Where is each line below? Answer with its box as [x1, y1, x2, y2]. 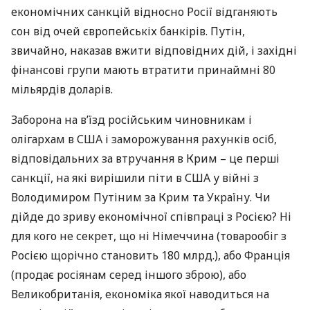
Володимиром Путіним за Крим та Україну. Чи [11, 190, 271, 205]
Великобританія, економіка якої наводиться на [11, 286, 269, 302]
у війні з [210, 170, 259, 185]
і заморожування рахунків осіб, [102, 131, 277, 147]
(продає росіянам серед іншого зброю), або [11, 267, 246, 282]
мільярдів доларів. [11, 82, 113, 97]
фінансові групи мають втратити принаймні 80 [11, 62, 275, 77]
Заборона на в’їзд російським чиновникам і [11, 112, 252, 127]
